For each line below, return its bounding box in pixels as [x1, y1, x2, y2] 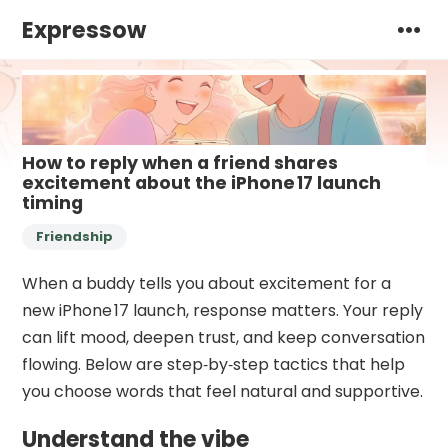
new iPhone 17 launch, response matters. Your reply [22, 298, 424, 322]
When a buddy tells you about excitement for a [22, 271, 392, 295]
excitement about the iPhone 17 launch [22, 170, 382, 195]
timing [22, 190, 84, 215]
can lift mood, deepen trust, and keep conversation [22, 325, 426, 349]
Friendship [36, 226, 114, 246]
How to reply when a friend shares [22, 150, 339, 175]
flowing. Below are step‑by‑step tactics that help [22, 352, 406, 376]
